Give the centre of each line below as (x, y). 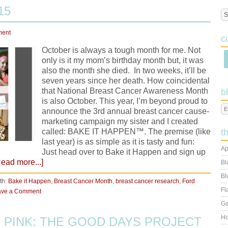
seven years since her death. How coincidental (126, 81)
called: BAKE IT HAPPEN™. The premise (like (126, 132)
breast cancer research (147, 181)
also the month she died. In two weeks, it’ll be (124, 70)
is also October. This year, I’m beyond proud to (125, 101)
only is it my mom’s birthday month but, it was (123, 60)
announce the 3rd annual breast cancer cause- (125, 111)
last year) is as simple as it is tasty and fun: (118, 142)
